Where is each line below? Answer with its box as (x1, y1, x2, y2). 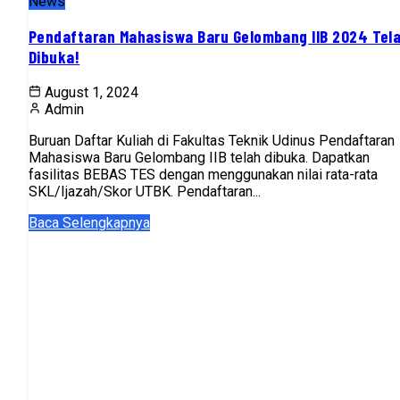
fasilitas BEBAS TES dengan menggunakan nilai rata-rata (29, 166, 378, 184)
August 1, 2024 (45, 84, 138, 102)
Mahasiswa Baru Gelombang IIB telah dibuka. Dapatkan (29, 149, 370, 167)
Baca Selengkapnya (29, 214, 150, 232)
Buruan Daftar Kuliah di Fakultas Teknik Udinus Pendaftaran (29, 132, 395, 150)
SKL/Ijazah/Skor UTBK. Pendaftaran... (29, 183, 261, 201)
